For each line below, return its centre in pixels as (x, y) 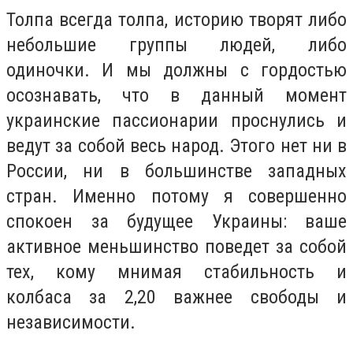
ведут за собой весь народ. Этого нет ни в (176, 146)
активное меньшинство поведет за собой (176, 247)
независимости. (71, 323)
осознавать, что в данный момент (176, 96)
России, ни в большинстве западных (176, 171)
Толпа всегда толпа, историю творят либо (176, 20)
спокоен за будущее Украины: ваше (176, 222)
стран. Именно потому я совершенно (176, 197)
